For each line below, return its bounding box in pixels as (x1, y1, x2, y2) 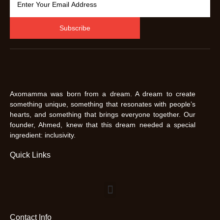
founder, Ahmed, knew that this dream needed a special (10, 121, 195, 129)
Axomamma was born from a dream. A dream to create (10, 90, 195, 98)
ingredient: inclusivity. (10, 131, 76, 139)
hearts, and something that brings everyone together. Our (10, 110, 195, 119)
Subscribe (59, 24, 90, 32)
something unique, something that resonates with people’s (10, 100, 195, 109)
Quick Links (10, 151, 51, 160)
